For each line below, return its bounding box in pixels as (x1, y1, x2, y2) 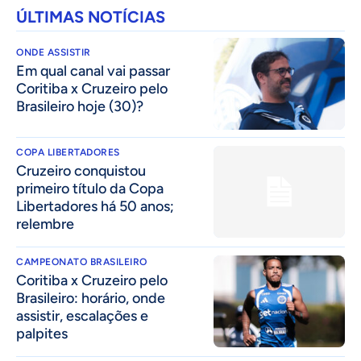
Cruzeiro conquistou (16, 162, 146, 180)
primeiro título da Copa (16, 180, 164, 198)
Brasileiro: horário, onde (16, 289, 165, 308)
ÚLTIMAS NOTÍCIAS (16, 6, 165, 27)
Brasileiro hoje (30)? (16, 97, 143, 115)
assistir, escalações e (16, 307, 148, 326)
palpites (16, 325, 68, 343)
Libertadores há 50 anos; (16, 197, 174, 216)
